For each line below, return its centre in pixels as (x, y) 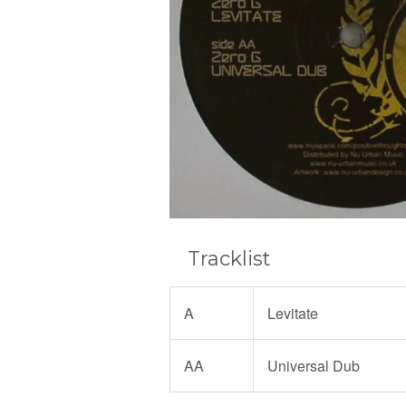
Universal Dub (314, 366)
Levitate (293, 314)
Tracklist (229, 259)
